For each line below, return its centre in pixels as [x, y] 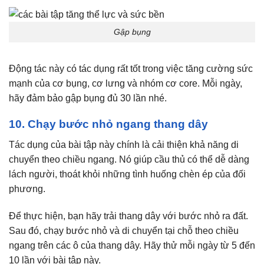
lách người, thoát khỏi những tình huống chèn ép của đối [127, 174]
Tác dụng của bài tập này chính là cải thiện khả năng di [124, 145]
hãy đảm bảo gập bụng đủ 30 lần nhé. [88, 98]
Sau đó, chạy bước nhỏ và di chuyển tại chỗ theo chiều [124, 230]
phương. [27, 189]
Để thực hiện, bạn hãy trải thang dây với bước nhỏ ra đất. [128, 216]
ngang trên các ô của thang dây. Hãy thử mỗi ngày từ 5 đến [132, 245]
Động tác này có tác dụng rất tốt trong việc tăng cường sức [131, 68]
